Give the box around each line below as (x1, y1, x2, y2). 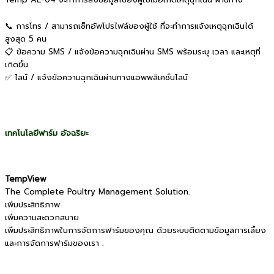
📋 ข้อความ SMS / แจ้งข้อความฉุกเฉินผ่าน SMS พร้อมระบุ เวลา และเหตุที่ (5, 46, 261, 59)
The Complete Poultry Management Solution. (5, 186, 190, 199)
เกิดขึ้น (5, 59, 28, 72)
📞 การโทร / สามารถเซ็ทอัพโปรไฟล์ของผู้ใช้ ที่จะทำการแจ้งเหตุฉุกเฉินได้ (5, 20, 253, 33)
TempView (5, 173, 46, 186)
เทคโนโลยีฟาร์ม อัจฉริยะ (5, 127, 88, 139)
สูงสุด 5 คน (5, 33, 46, 46)
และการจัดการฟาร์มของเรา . (5, 237, 103, 250)
